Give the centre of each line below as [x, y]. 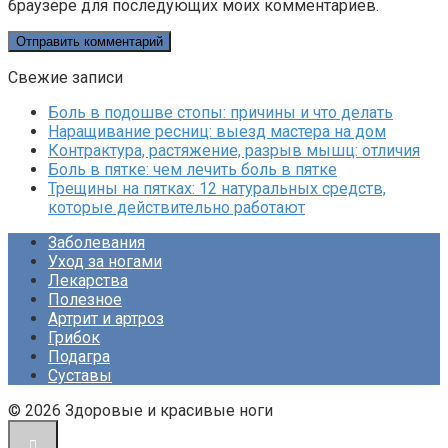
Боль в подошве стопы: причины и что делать [220, 113]
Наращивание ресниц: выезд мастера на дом [217, 132]
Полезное [85, 300]
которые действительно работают [176, 208]
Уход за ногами [105, 262]
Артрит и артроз [106, 319]
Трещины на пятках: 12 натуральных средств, [217, 189]
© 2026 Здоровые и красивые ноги [140, 411]
